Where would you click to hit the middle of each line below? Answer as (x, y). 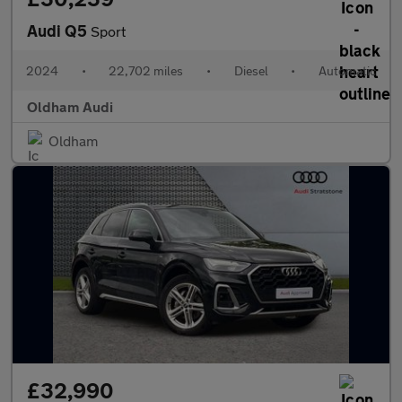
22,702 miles (146, 70)
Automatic (347, 70)
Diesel (251, 70)
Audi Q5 (59, 31)
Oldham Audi (70, 106)
